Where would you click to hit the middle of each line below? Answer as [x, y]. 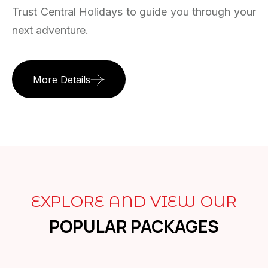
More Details [62, 79]
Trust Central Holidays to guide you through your [134, 11]
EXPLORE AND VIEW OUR [134, 202]
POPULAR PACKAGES [134, 226]
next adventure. [50, 30]
